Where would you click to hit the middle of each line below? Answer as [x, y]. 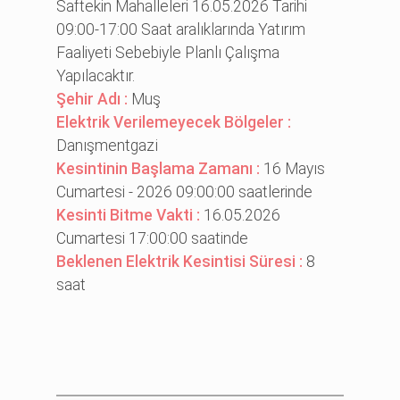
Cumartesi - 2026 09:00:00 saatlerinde [185, 192]
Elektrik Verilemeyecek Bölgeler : [174, 122]
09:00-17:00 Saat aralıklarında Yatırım [181, 29]
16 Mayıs [295, 168]
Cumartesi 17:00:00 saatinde [153, 238]
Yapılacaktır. [96, 75]
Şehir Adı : [94, 99]
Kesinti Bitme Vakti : [130, 215]
